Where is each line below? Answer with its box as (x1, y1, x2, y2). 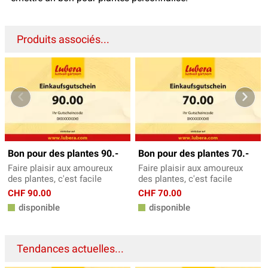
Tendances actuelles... (17, 242, 124, 255)
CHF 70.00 (138, 187, 182, 199)
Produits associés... (17, 32, 109, 45)
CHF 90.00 (8, 187, 51, 199)
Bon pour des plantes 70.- (138, 147, 249, 159)
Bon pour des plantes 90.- (8, 147, 118, 159)
